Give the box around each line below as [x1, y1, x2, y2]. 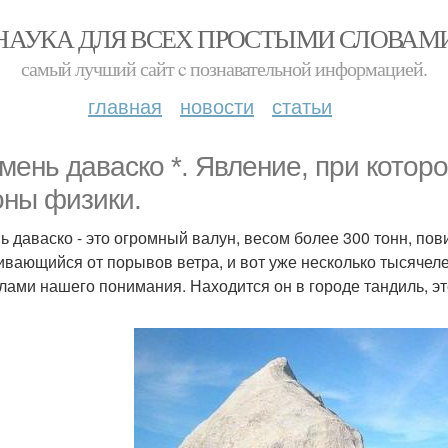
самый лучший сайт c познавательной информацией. [21, 55, 427, 82]
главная [88, 91, 162, 120]
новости [180, 91, 254, 120]
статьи [272, 91, 332, 120]
